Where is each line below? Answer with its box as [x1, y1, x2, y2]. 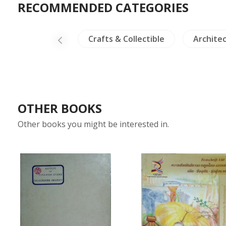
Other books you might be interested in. [18, 119, 169, 130]
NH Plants [20, 33, 60, 44]
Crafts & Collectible [88, 33, 164, 44]
